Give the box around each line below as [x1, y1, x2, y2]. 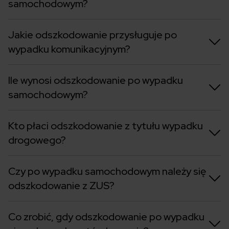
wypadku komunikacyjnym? [8, 42, 130, 56]
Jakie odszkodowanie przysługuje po [8, 28, 177, 42]
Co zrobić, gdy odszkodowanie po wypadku [8, 210, 204, 224]
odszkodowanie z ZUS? [8, 179, 114, 193]
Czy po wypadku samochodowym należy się [8, 165, 206, 178]
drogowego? [8, 133, 66, 147]
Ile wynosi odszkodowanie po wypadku [8, 74, 183, 87]
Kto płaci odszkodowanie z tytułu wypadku [8, 119, 203, 133]
